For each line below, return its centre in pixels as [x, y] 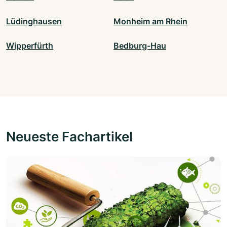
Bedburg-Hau [140, 45]
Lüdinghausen [34, 21]
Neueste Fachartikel [69, 136]
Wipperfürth [30, 45]
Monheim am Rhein [150, 21]
